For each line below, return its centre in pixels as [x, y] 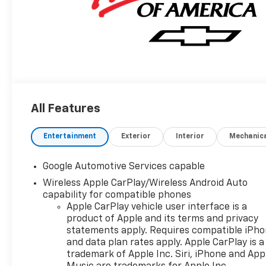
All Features [66, 108]
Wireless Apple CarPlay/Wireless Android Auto [145, 183]
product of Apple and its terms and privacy [163, 219]
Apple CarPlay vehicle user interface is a [157, 207]
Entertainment [70, 136]
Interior [190, 136]
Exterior [136, 136]
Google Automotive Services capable [124, 167]
